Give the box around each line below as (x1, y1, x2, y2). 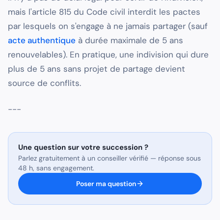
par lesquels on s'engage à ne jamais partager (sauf (8, 21, 208, 32)
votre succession (81, 142, 142, 153)
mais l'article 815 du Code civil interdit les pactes (8, 6, 200, 18)
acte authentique (8, 35, 76, 46)
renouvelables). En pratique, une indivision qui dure (8, 49, 209, 60)
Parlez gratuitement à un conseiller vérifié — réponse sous (18, 154, 201, 163)
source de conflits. (8, 78, 81, 89)
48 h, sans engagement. (18, 164, 94, 173)
